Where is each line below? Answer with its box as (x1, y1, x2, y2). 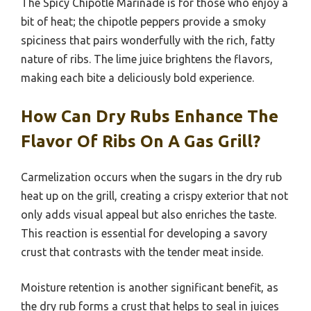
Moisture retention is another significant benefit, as (21, 280, 278, 294)
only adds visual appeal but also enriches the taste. (21, 208, 276, 221)
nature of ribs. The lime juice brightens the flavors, (21, 52, 273, 65)
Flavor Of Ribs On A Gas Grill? (21, 131, 260, 151)
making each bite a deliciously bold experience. (21, 71, 254, 84)
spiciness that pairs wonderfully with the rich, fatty (21, 33, 275, 47)
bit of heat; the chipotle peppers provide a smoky (21, 15, 266, 28)
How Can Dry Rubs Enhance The (21, 106, 278, 126)
